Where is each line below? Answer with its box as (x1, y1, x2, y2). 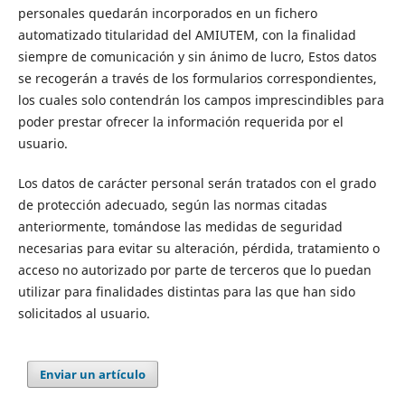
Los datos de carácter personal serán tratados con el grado (17, 174, 376, 192)
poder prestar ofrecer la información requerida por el (17, 112, 344, 130)
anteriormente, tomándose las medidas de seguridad (17, 218, 343, 235)
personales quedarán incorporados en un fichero (17, 4, 317, 22)
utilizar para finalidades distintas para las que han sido (17, 283, 355, 300)
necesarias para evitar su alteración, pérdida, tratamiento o (17, 240, 380, 257)
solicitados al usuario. (17, 305, 150, 322)
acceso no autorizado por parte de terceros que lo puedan (17, 261, 372, 278)
